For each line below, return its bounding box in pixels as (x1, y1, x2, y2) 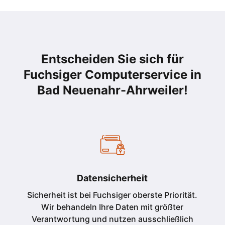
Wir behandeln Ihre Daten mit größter (41, 202, 184, 212)
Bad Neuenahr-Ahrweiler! (37, 83, 188, 97)
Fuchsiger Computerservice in (23, 67, 201, 82)
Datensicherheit (77, 173, 148, 183)
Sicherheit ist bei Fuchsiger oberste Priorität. (27, 190, 198, 200)
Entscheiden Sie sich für (41, 52, 184, 66)
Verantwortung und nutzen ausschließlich (31, 214, 193, 224)
